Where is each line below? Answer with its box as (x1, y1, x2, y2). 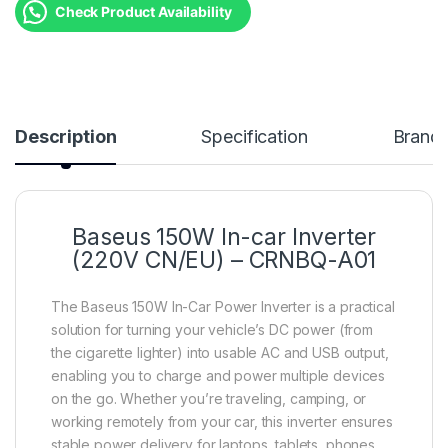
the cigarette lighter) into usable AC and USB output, (51, 344, 389, 362)
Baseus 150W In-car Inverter (72, 223, 376, 252)
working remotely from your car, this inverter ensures (51, 413, 393, 431)
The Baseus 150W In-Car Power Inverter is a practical (51, 298, 395, 316)
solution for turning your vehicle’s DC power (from (51, 321, 373, 339)
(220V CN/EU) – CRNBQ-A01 (71, 246, 377, 275)
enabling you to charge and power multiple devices (51, 367, 386, 385)
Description (15, 126, 117, 148)
